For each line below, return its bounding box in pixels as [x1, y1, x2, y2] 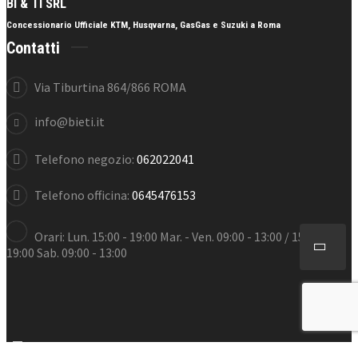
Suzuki [221, 18, 250, 30]
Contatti [6, 38, 60, 58]
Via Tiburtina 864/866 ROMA [34, 78, 186, 95]
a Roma [250, 18, 280, 30]
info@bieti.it [34, 113, 105, 129]
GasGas [180, 18, 213, 30]
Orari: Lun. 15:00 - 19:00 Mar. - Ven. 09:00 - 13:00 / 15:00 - [34, 228, 327, 245]
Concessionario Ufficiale [6, 18, 110, 30]
